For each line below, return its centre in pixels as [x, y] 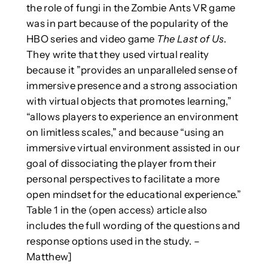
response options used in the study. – [113, 241]
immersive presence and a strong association [132, 86]
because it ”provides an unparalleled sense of [132, 70]
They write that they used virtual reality [118, 55]
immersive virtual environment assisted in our [133, 148]
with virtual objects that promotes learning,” [129, 101]
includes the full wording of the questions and [133, 226]
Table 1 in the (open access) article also [117, 210]
